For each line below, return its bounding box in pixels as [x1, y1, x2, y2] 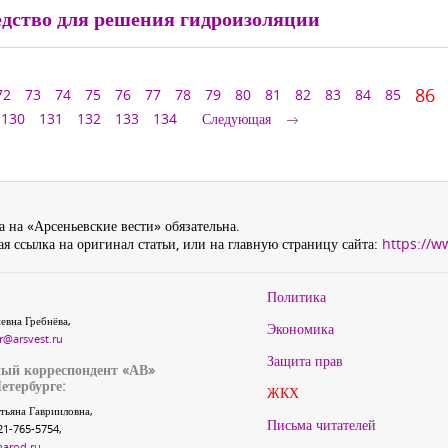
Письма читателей [267, 415, 376, 434]
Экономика [267, 319, 334, 338]
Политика [267, 287, 326, 306]
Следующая [202, 109, 271, 128]
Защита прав [267, 351, 343, 370]
